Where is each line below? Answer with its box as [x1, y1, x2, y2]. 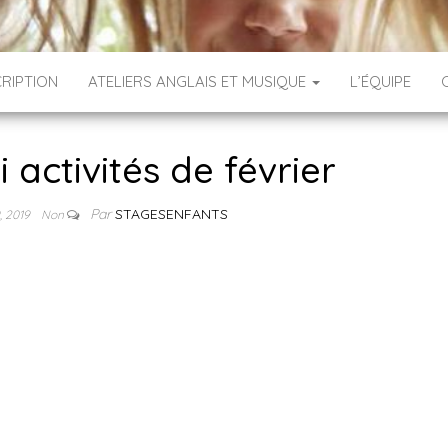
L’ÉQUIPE [350, 72, 411, 91]
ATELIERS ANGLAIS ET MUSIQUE [88, 72, 310, 91]
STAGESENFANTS [115, 205, 229, 223]
